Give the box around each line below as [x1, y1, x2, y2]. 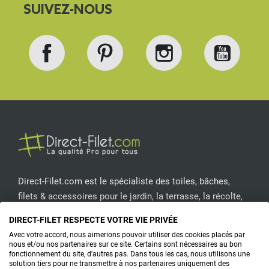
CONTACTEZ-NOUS [90, 240, 179, 251]
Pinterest [93, 67, 186, 94]
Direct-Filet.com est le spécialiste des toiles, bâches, [18, 175, 230, 187]
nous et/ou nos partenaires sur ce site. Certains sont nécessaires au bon [9, 240, 242, 249]
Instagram [151, 67, 256, 94]
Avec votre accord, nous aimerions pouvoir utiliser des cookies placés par [9, 231, 245, 239]
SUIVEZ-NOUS [23, 2, 112, 18]
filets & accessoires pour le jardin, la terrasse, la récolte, [18, 190, 243, 202]
